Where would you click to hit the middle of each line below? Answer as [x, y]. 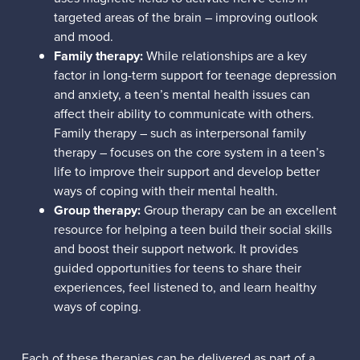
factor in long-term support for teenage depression [195, 76]
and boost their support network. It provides [176, 249]
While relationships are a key [226, 56]
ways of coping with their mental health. [167, 191]
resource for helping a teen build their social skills [192, 230]
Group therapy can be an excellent [240, 211]
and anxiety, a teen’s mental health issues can [182, 95]
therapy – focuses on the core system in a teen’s [189, 153]
